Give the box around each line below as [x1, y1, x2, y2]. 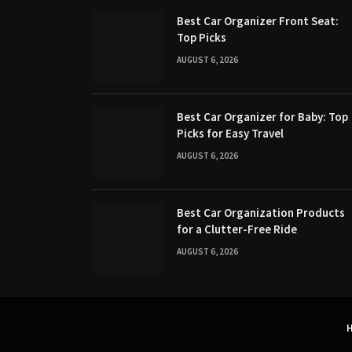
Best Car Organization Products [177, 204, 345, 220]
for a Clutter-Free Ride [177, 221, 297, 236]
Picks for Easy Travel [177, 125, 284, 141]
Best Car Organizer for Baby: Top [177, 108, 348, 124]
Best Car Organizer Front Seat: [177, 13, 339, 28]
